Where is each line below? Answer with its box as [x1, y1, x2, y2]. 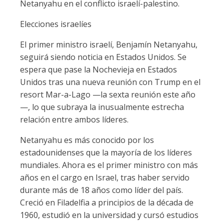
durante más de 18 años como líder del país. [20, 184, 183, 195]
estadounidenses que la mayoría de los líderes [20, 147, 192, 158]
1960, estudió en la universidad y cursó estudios [20, 209, 198, 220]
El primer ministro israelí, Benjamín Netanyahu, [20, 39, 197, 50]
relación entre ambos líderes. [20, 114, 128, 125]
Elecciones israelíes [20, 18, 91, 29]
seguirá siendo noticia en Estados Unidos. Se [20, 51, 186, 62]
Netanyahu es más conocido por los [20, 134, 154, 145]
